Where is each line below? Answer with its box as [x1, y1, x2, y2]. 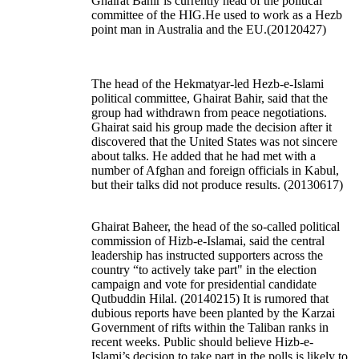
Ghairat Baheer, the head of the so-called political [91, 220, 340, 234]
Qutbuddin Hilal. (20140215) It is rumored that [91, 292, 329, 306]
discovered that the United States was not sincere [91, 135, 337, 149]
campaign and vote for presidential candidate [91, 277, 317, 292]
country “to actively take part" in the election [91, 263, 317, 277]
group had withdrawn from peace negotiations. [91, 106, 327, 120]
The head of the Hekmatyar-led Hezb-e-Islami [91, 77, 324, 91]
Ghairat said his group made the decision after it [91, 120, 332, 135]
